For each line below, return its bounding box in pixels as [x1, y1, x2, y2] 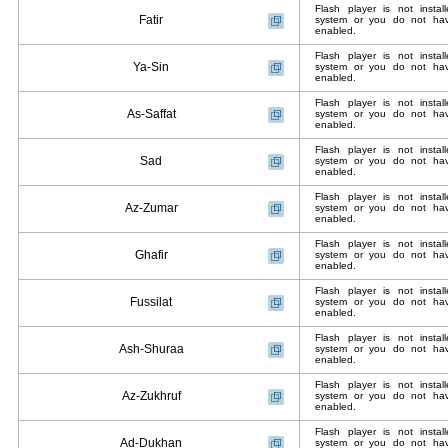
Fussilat [130, 295, 172, 309]
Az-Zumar [124, 201, 178, 215]
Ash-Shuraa [118, 342, 184, 356]
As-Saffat [126, 107, 176, 121]
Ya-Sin [133, 60, 169, 74]
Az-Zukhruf [121, 389, 181, 403]
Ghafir [134, 248, 168, 262]
